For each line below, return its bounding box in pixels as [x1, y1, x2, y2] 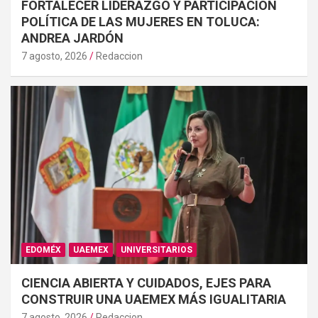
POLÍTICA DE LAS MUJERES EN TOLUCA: [21, 14, 260, 30]
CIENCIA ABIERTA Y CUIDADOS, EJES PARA [21, 275, 271, 291]
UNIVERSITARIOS [121, 245, 192, 256]
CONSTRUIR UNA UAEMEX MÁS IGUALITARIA [21, 292, 286, 307]
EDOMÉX [26, 245, 61, 256]
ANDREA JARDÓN [21, 31, 124, 46]
